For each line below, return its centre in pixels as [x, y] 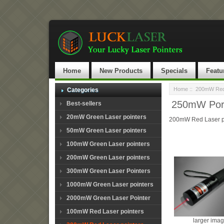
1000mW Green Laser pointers [110, 184]
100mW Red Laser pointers [105, 211]
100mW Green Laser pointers [108, 144]
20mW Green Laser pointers [106, 117]
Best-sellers [84, 103]
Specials [174, 71]
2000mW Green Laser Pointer [108, 198]
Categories [83, 90]
